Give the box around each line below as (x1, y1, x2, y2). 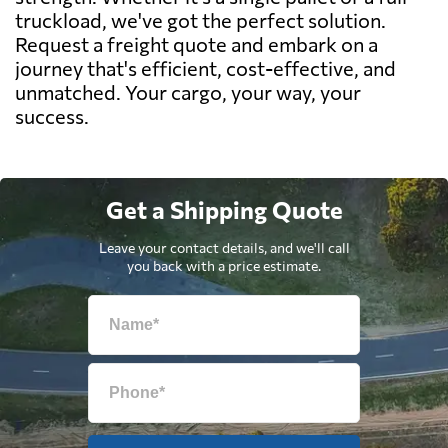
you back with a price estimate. (127, 256, 321, 274)
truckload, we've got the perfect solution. (15, 7, 386, 32)
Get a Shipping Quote (105, 194, 343, 224)
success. (15, 103, 89, 128)
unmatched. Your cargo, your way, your (15, 79, 361, 104)
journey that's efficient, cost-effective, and (15, 55, 396, 80)
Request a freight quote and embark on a (15, 31, 378, 56)
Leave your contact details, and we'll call (98, 238, 350, 256)
